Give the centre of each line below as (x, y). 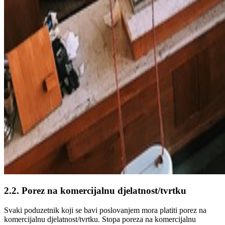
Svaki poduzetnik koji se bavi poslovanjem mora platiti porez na (105, 210)
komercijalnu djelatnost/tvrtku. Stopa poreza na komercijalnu (100, 219)
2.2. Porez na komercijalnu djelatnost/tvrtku (95, 191)
